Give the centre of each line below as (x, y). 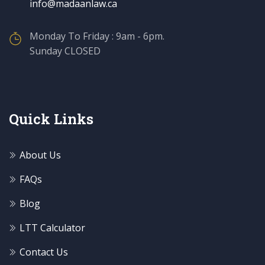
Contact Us (44, 252)
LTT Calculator (52, 227)
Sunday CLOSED (65, 51)
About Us (40, 155)
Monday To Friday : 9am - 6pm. (97, 36)
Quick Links (51, 119)
